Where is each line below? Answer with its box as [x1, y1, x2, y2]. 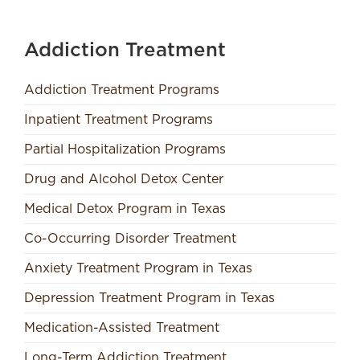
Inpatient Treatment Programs [24, 112, 213, 126]
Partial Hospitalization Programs [24, 142, 226, 156]
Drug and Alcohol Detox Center [24, 172, 223, 186]
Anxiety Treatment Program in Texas [24, 261, 252, 275]
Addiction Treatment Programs [24, 83, 219, 96]
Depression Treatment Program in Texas [24, 291, 275, 305]
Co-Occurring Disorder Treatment [24, 231, 236, 245]
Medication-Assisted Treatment [24, 321, 219, 334]
